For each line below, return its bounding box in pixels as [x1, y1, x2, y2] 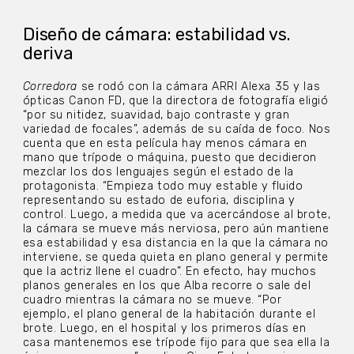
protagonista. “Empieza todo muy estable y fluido [22, 179, 303, 194]
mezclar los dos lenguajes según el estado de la [22, 165, 294, 179]
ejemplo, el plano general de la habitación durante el [22, 307, 316, 322]
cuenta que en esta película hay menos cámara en [22, 137, 307, 151]
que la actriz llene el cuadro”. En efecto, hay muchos [22, 265, 317, 279]
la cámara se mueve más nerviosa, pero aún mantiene [22, 222, 330, 236]
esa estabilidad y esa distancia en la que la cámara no [22, 236, 329, 250]
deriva [22, 43, 74, 63]
